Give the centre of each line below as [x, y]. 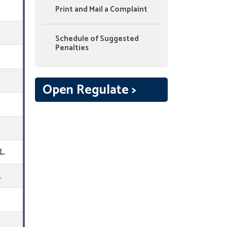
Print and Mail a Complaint [101, 10]
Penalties [72, 48]
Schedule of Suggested [97, 39]
